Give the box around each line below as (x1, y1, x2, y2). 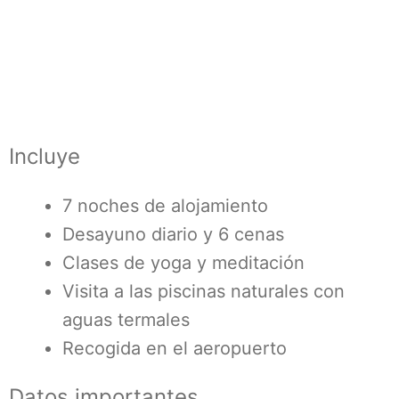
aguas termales (62, 309, 190, 330)
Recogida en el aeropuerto (62, 338, 287, 359)
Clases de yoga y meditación (62, 252, 305, 273)
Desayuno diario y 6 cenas (62, 224, 284, 245)
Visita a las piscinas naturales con (62, 281, 345, 302)
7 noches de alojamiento (62, 195, 268, 216)
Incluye (9, 143, 80, 169)
